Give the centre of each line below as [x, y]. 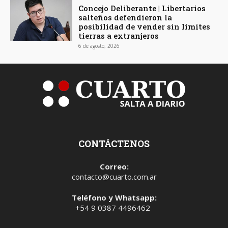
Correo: [114, 166]
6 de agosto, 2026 [99, 46]
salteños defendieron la [125, 17]
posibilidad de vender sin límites [145, 26]
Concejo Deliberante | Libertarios [142, 8]
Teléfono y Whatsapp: [114, 197]
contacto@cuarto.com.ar [114, 176]
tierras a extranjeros [119, 35]
